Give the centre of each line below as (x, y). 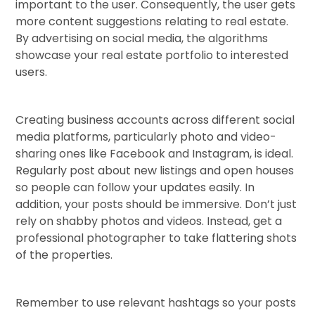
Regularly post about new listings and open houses (155, 171)
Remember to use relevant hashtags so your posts (156, 303)
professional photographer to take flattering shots (156, 238)
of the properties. (64, 255)
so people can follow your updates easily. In (135, 188)
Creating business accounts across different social (155, 120)
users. (32, 72)
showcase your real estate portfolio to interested (152, 56)
